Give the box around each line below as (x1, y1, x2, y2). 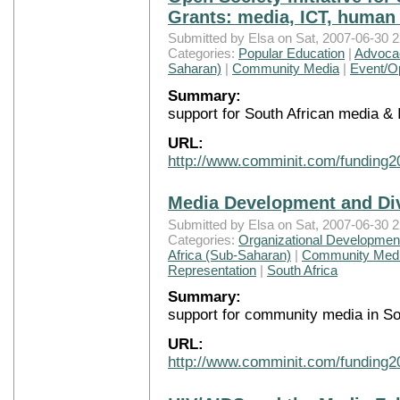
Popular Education (238, 46, 345, 62)
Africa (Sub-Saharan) (168, 246, 291, 262)
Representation (168, 262, 256, 278)
